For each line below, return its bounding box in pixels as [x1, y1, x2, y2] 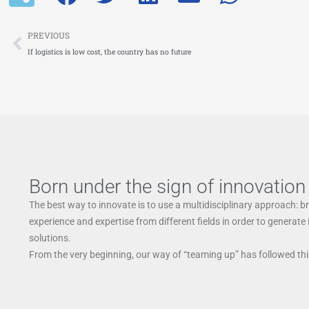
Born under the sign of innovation [29, 175, 306, 198]
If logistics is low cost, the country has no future [28, 46, 191, 57]
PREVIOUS [28, 29, 70, 41]
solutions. [29, 232, 71, 243]
